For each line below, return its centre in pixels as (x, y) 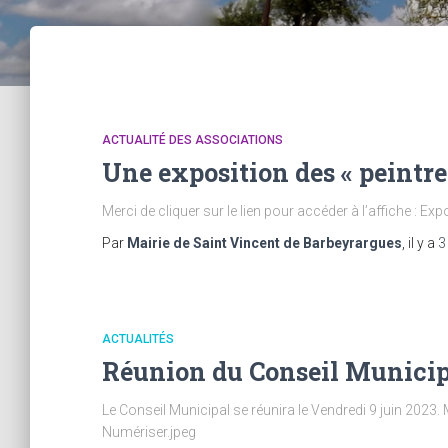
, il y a (420, 243)
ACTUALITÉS (138, 339)
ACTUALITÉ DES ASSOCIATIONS (192, 140)
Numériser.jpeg (149, 432)
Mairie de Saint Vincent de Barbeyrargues (264, 243)
